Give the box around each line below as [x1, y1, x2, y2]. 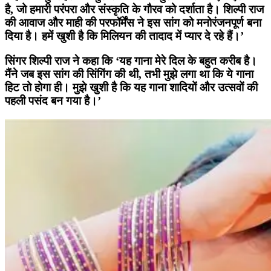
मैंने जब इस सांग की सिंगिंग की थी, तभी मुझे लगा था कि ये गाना [5, 68, 253, 81]
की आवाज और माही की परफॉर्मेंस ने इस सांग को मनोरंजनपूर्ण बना [5, 16, 261, 30]
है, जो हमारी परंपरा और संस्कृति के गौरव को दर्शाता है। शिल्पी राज [5, 3, 264, 16]
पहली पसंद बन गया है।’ [5, 94, 101, 108]
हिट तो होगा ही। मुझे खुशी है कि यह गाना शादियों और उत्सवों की [5, 81, 258, 94]
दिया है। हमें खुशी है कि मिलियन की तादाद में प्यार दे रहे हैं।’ [5, 30, 244, 43]
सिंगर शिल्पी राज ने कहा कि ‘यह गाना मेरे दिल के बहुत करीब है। [5, 54, 257, 68]
